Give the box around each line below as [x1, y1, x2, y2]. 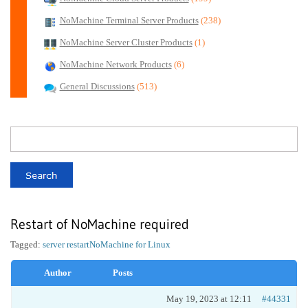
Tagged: [10, 239, 43, 250]
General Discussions [59, 82, 135, 91]
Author [44, 267, 71, 278]
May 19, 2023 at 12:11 [166, 294, 252, 304]
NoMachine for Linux [89, 239, 170, 250]
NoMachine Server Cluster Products [59, 38, 192, 47]
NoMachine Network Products [59, 60, 172, 69]
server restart [43, 239, 89, 250]
